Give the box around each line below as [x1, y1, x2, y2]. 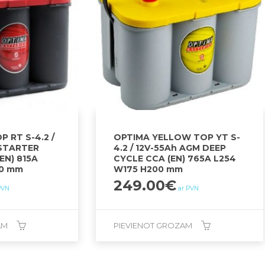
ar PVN [178, 185, 199, 193]
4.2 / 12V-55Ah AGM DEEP [114, 143, 227, 154]
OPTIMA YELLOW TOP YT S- [114, 132, 241, 143]
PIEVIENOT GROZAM [114, 221, 193, 231]
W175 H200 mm [114, 164, 183, 175]
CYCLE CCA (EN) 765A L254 [114, 153, 237, 164]
